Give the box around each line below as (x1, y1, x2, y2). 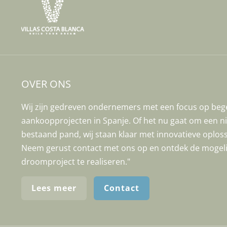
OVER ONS (21, 77, 71, 91)
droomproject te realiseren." (21, 156, 130, 167)
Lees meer (31, 182, 77, 194)
